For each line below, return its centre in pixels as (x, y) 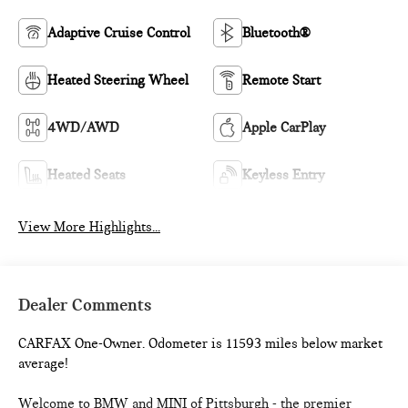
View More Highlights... (90, 227)
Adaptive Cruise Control (119, 33)
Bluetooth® (276, 33)
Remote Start (281, 81)
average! (44, 364)
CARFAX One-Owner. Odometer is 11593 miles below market (201, 344)
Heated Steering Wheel (118, 81)
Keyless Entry (283, 175)
